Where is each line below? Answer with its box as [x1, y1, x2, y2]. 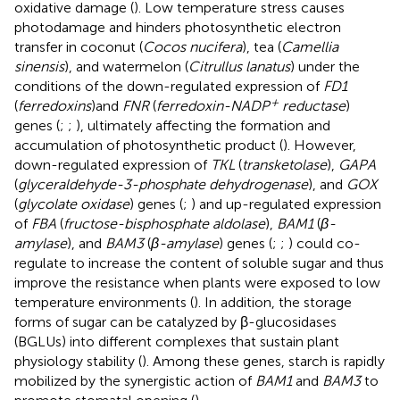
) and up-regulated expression [191, 196, 381, 213]
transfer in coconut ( [14, 38, 143, 56]
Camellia [281, 38, 338, 56]
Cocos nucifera [143, 38, 242, 56]
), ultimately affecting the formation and [76, 117, 330, 135]
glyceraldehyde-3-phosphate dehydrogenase [18, 176, 308, 194]
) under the [290, 58, 360, 76]
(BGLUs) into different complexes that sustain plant [14, 333, 339, 351]
